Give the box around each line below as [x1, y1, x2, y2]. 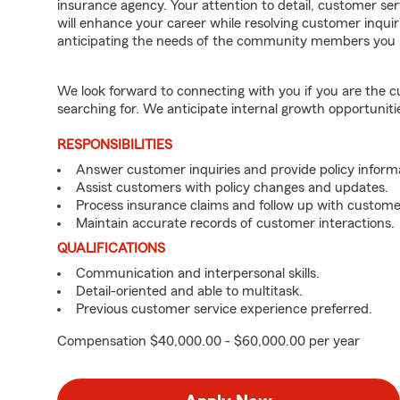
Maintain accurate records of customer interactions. [76, 216, 395, 230]
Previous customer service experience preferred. [76, 302, 372, 316]
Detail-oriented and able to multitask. [76, 284, 303, 298]
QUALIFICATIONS [57, 241, 165, 255]
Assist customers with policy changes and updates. [76, 180, 388, 195]
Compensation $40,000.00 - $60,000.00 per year [57, 334, 360, 348]
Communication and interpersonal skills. [76, 266, 320, 280]
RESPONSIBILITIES [57, 137, 172, 152]
